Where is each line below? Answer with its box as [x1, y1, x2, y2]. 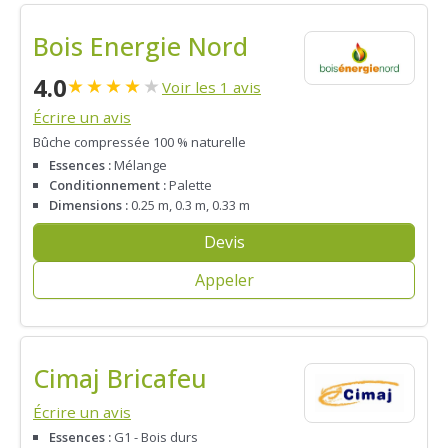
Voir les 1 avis [162, 76, 261, 97]
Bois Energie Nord [33, 28, 248, 63]
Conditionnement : [49, 176, 166, 195]
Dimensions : [49, 196, 128, 215]
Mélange [111, 156, 167, 175]
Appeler [194, 269, 254, 292]
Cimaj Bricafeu [33, 361, 207, 396]
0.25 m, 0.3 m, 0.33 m [128, 196, 250, 215]
